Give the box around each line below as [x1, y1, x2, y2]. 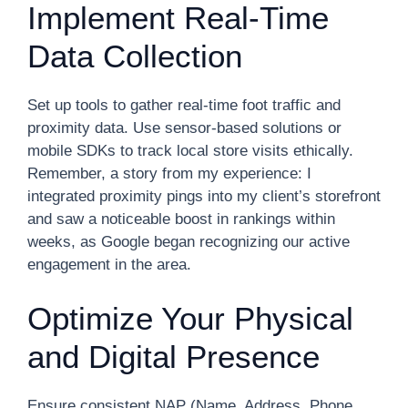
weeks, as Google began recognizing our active [27, 233, 350, 250]
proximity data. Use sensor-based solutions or [27, 119, 342, 137]
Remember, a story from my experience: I [27, 165, 311, 182]
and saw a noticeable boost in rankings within [27, 210, 335, 228]
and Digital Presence [27, 338, 320, 374]
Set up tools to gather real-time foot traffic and [27, 97, 341, 114]
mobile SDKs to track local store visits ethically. [27, 142, 353, 159]
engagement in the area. [27, 256, 191, 273]
